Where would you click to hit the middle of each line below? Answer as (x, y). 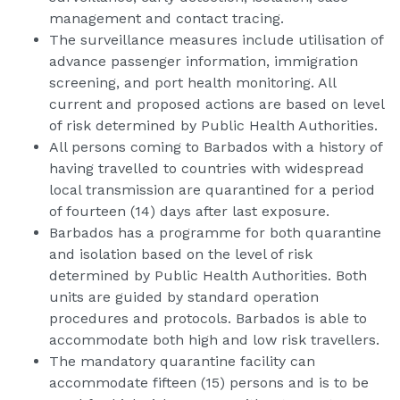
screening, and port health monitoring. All (192, 83)
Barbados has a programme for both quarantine (215, 233)
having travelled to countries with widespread (207, 169)
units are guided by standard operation (184, 297)
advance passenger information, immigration (204, 62)
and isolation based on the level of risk (181, 254)
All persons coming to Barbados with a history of (216, 147)
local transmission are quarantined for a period (212, 190)
